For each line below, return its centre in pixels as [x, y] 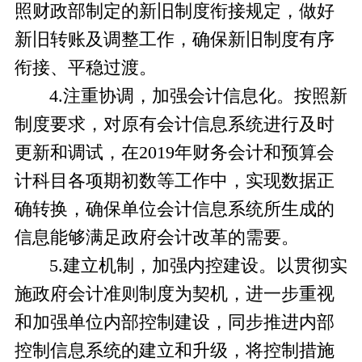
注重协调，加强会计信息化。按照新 [205, 97]
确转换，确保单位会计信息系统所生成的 [174, 210]
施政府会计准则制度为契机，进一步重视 [174, 295]
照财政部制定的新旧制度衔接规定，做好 [174, 12]
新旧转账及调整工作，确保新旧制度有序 [174, 40]
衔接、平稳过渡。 [85, 68]
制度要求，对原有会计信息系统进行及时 [174, 125]
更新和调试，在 [76, 153]
